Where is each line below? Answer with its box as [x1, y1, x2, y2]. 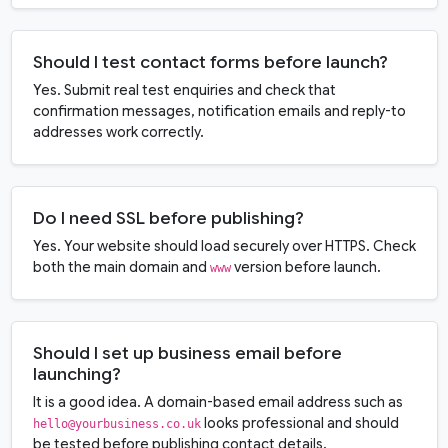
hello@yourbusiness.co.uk [32, 417, 201, 432]
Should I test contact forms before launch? [32, 51, 388, 74]
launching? [32, 363, 121, 386]
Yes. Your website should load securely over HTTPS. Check [32, 237, 416, 256]
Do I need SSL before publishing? [32, 207, 304, 230]
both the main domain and [32, 258, 210, 277]
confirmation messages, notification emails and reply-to [32, 102, 406, 121]
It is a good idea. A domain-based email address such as [32, 393, 403, 412]
